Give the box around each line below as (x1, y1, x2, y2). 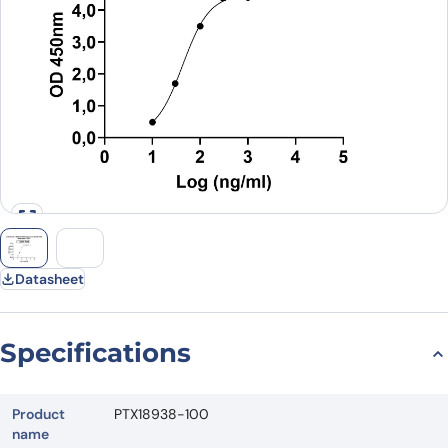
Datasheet (15, 270, 84, 289)
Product (12, 405, 65, 424)
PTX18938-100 (114, 405, 209, 424)
